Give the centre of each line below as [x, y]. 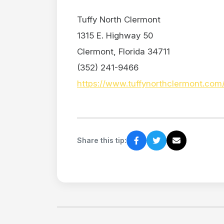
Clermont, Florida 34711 [123, 51]
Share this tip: [102, 140]
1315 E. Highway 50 [115, 35]
